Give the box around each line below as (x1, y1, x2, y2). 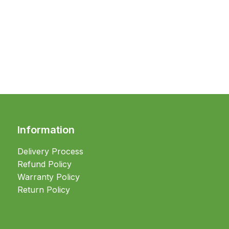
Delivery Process (17, 146, 84, 156)
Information (17, 124, 75, 136)
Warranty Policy (17, 172, 80, 182)
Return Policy (17, 185, 71, 195)
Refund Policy (17, 159, 72, 169)
